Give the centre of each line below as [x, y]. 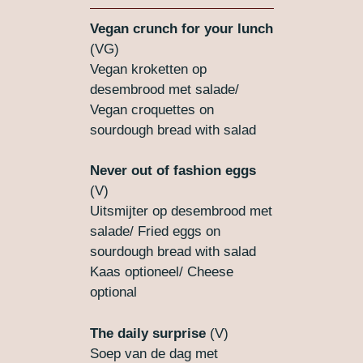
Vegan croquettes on [152, 109]
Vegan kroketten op [148, 69]
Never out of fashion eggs [173, 171]
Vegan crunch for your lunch [181, 28]
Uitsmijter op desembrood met [181, 211]
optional [113, 293]
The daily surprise [147, 333]
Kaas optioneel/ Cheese [161, 272]
